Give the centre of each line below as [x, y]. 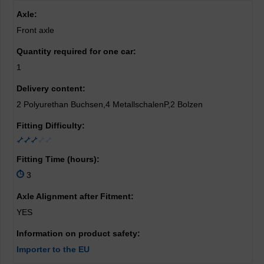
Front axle [35, 30]
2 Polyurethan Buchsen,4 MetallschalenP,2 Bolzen [110, 104]
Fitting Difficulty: [51, 126]
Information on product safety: [78, 233]
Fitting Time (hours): [58, 159]
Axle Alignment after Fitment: [75, 196]
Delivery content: [51, 88]
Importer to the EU [53, 249]
